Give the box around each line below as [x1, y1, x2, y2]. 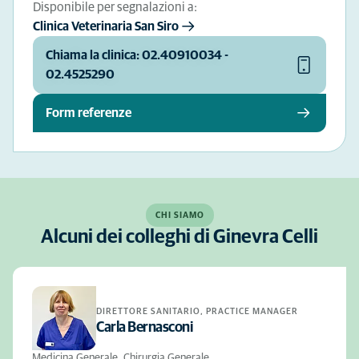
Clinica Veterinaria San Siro [33, 20, 179, 33]
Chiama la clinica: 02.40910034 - [46, 49, 228, 62]
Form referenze [46, 107, 131, 119]
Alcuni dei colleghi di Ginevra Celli [41, 228, 318, 247]
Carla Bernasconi [96, 320, 192, 335]
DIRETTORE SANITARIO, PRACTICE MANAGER [96, 306, 298, 316]
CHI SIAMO [155, 211, 204, 220]
